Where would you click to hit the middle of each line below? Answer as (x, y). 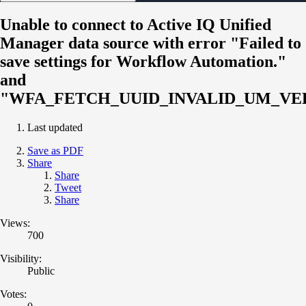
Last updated (55, 127)
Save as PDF (55, 150)
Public (41, 270)
